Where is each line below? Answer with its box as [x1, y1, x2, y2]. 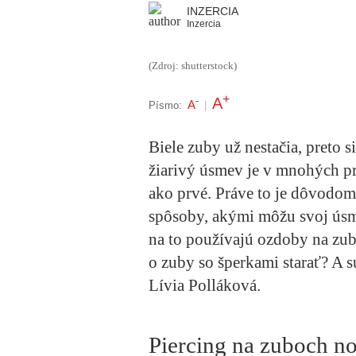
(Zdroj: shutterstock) [149, 60, 237, 72]
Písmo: [149, 99, 182, 111]
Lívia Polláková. [149, 276, 261, 296]
